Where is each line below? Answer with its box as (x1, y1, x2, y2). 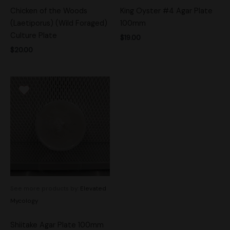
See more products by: (10, 184, 80, 193)
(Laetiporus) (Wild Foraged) (10, 18, 107, 28)
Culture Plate (10, 30, 57, 41)
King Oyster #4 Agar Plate (120, 6, 213, 16)
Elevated (80, 184, 106, 193)
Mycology (10, 196, 38, 205)
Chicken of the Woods (10, 6, 87, 16)
